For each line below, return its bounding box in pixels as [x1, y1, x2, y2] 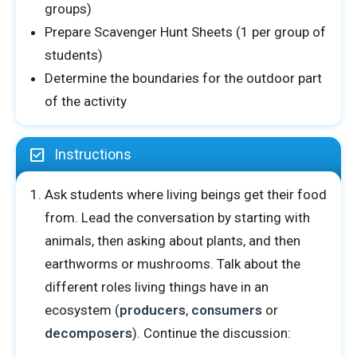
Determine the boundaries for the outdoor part [45, 70, 322, 86]
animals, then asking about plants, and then [45, 233, 300, 249]
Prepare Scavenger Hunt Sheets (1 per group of [45, 24, 326, 40]
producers [120, 302, 186, 318]
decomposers [45, 325, 132, 341]
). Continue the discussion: [132, 325, 291, 341]
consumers [191, 302, 262, 318]
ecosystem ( [45, 302, 120, 318]
